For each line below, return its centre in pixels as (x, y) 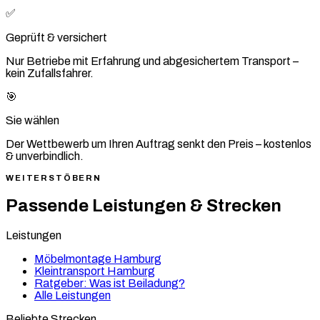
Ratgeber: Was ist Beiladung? (110, 283)
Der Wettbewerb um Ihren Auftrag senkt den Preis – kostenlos (159, 144)
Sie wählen (32, 121)
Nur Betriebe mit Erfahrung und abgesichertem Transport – (152, 61)
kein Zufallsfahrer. (50, 74)
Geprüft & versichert (56, 38)
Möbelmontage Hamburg (98, 259)
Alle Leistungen (72, 295)
